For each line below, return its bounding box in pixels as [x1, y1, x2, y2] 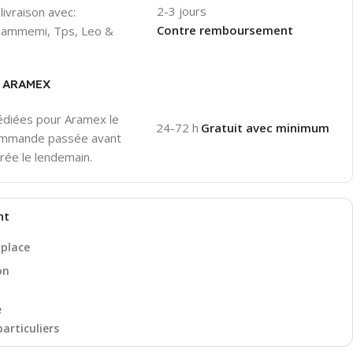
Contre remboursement [157, 22, 294, 38]
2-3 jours [157, 3, 207, 19]
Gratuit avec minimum [200, 120, 336, 136]
